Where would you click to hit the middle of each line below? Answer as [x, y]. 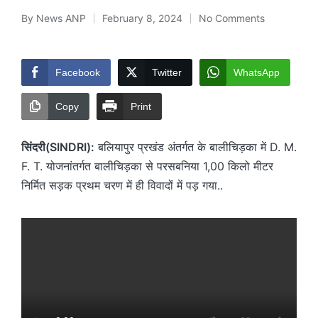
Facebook [78, 72]
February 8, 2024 [142, 18]
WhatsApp [257, 72]
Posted [37, 26]
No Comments [232, 18]
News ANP [61, 18]
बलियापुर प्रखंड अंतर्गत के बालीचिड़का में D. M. [196, 147]
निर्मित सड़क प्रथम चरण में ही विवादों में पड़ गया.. [122, 185]
